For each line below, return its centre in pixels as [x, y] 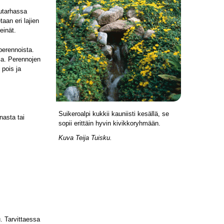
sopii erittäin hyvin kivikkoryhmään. [110, 123]
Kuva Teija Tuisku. [85, 138]
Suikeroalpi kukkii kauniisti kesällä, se [114, 114]
